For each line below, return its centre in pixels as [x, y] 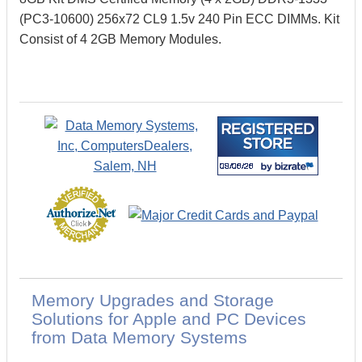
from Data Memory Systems [139, 337]
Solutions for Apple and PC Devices [169, 319]
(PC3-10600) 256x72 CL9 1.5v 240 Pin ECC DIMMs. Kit [179, 19]
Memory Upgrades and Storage [153, 300]
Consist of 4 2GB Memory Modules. [120, 39]
